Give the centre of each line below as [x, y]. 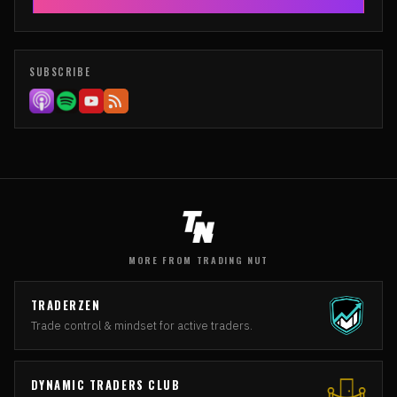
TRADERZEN [66, 305]
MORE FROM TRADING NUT [198, 260]
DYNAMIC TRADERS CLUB [105, 385]
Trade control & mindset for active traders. [141, 325]
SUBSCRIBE [60, 72]
